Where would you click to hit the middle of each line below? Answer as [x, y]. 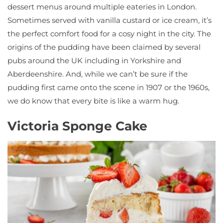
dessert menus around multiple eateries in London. [102, 6]
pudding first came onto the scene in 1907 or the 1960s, [109, 87]
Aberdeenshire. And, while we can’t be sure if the [98, 74]
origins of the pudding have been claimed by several [104, 47]
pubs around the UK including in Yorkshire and [94, 60]
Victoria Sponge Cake [77, 126]
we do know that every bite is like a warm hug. [93, 101]
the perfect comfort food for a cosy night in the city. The [109, 33]
